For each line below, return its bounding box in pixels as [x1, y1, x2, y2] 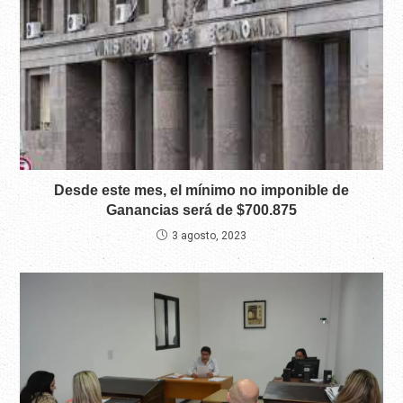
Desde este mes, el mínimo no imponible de [54, 182, 349, 198]
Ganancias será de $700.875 [106, 201, 297, 218]
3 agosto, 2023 [172, 228, 246, 242]
